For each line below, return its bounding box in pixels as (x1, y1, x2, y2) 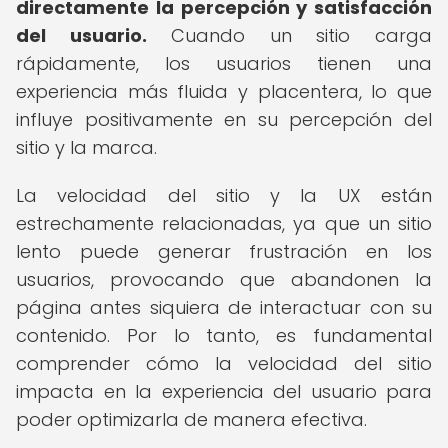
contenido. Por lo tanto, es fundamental (16, 323, 432, 348)
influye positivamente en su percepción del (16, 107, 432, 132)
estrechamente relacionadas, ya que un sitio (16, 211, 432, 236)
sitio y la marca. (16, 135, 157, 160)
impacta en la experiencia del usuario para (16, 379, 432, 404)
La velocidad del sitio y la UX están (16, 183, 432, 208)
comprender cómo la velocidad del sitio (16, 351, 432, 376)
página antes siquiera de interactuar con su (16, 295, 432, 320)
